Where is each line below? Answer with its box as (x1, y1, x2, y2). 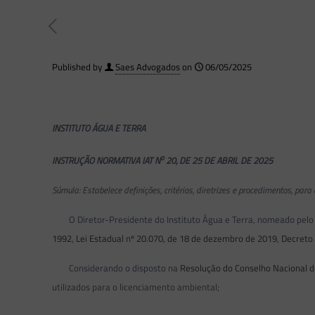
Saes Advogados (115, 60, 180, 74)
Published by (52, 60, 102, 74)
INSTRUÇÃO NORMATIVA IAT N (52, 153, 161, 168)
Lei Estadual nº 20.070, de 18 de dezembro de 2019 (76, 231, 278, 246)
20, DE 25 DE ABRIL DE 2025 (164, 153, 274, 168)
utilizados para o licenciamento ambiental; (52, 280, 220, 295)
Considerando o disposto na (52, 261, 181, 276)
